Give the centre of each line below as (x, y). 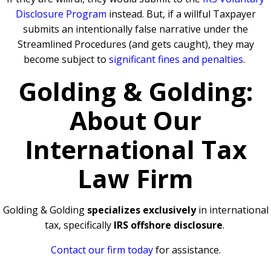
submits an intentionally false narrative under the (135, 29)
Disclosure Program (61, 14)
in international (232, 210)
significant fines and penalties (176, 60)
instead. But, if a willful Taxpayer (181, 14)
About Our (135, 120)
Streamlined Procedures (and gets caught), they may (135, 44)
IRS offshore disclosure (168, 225)
